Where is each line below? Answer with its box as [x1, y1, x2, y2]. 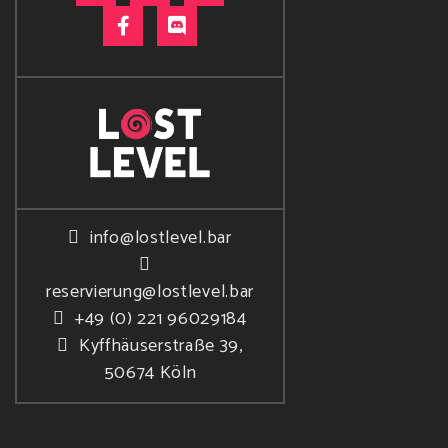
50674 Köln [103, 358, 197, 389]
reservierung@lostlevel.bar [45, 277, 255, 308]
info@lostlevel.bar [90, 223, 232, 254]
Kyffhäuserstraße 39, [78, 331, 243, 362]
